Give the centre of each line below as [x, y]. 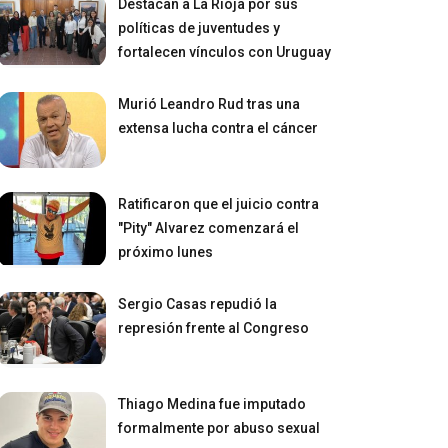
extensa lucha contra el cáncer [218, 127]
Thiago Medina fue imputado [212, 403]
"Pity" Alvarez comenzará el [209, 227]
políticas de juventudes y [199, 27]
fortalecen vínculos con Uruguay [225, 51]
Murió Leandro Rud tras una [209, 103]
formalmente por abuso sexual [219, 427]
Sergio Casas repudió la [198, 303]
